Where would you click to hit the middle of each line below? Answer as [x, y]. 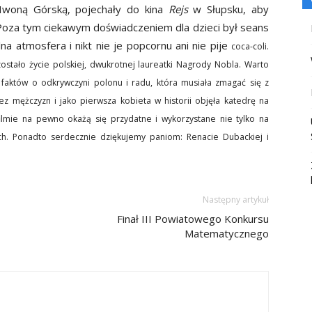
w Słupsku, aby [231, 9]
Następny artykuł [236, 200]
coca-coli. [250, 46]
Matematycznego [227, 233]
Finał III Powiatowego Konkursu [193, 219]
